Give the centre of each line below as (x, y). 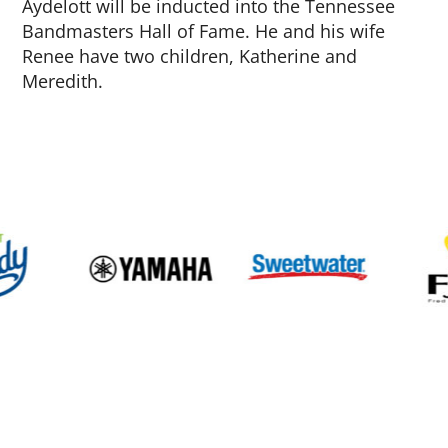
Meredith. (63, 80)
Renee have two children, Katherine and (190, 55)
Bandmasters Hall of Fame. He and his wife (204, 30)
